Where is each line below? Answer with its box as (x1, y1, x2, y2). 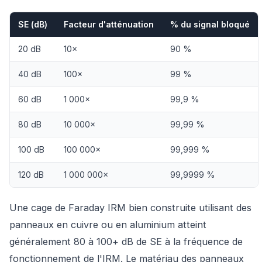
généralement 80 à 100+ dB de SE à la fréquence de (9, 236, 243, 248)
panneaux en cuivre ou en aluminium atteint (9, 219, 206, 231)
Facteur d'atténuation (64, 19, 154, 30)
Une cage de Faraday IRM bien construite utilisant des (9, 202, 251, 214)
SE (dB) (18, 19, 47, 30)
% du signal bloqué (170, 19, 250, 30)
